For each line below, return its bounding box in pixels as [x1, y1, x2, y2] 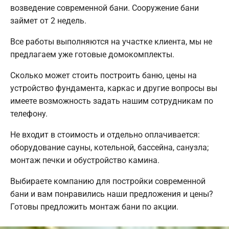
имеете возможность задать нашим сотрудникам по [10, 96, 213, 106]
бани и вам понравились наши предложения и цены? [10, 189, 213, 199]
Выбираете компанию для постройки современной [10, 176, 205, 186]
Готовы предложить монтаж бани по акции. [10, 201, 178, 212]
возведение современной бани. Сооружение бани [10, 3, 199, 13]
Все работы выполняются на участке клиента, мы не [10, 36, 212, 47]
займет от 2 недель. [10, 15, 86, 26]
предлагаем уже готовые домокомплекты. [10, 49, 174, 59]
